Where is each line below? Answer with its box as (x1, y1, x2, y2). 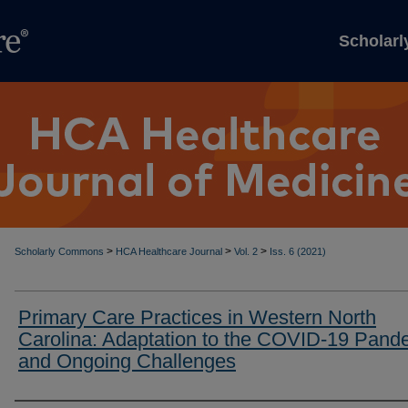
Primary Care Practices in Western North (18, 306, 376, 329)
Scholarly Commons (15, 246, 107, 257)
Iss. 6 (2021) (270, 246, 326, 257)
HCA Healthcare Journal (116, 246, 222, 257)
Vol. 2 (234, 246, 258, 257)
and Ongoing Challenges (18, 350, 236, 372)
